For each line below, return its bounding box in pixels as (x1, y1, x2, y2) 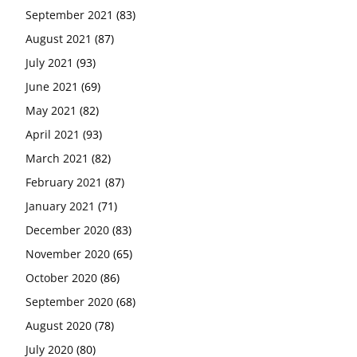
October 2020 (25, 269, 97, 285)
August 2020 (25, 317, 92, 333)
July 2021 (25, 54, 73, 70)
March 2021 (25, 150, 88, 166)
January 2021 (25, 198, 95, 214)
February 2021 (25, 174, 102, 190)
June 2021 (25, 78, 78, 94)
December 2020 (25, 222, 109, 237)
